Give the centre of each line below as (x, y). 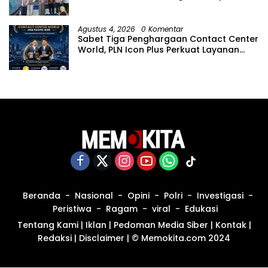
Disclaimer (102, 238)
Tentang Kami (48, 225)
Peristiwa (72, 208)
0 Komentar (162, 29)
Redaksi (55, 238)
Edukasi (201, 208)
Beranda (41, 195)
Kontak (231, 225)
